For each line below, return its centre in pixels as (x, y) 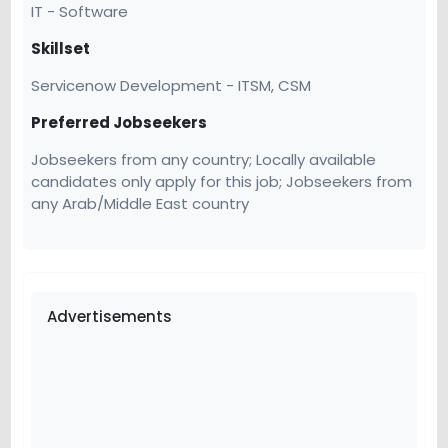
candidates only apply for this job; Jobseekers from (221, 181)
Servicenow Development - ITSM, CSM (171, 85)
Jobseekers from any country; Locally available (203, 159)
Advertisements (109, 316)
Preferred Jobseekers (119, 122)
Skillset (60, 48)
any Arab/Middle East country (140, 203)
